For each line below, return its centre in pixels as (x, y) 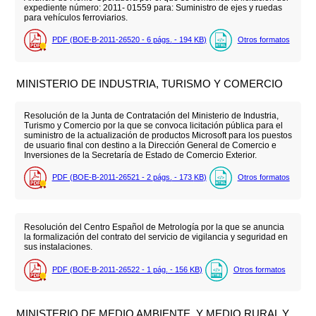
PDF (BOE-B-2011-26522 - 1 (102, 269)
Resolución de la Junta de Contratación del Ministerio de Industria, (151, 116)
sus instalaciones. (58, 247)
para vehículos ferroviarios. (75, 18)
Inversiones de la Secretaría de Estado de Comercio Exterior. (140, 156)
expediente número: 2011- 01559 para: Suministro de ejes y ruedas (153, 8)
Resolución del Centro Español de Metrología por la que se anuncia (154, 227)
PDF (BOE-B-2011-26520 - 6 (102, 40)
